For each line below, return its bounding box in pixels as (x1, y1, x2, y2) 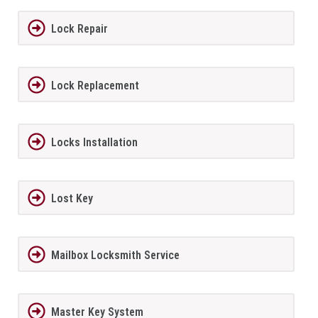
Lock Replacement (50, 78, 139, 92)
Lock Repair (50, 22, 108, 36)
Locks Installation (50, 135, 138, 149)
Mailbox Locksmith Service (50, 248, 180, 262)
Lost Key (50, 192, 93, 206)
